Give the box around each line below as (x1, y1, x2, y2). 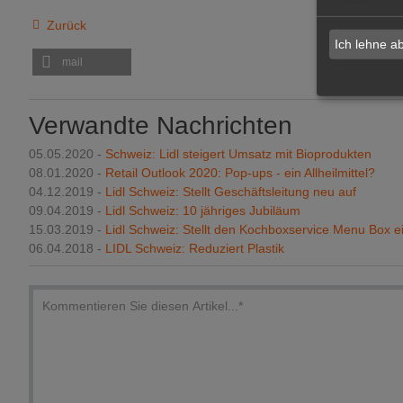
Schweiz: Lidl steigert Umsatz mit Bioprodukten (105, 147, 372, 161)
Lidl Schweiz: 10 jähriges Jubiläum (105, 203, 300, 218)
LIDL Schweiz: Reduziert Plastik (105, 241, 284, 255)
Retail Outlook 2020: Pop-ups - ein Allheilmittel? (105, 166, 375, 180)
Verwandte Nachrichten (29, 112, 292, 139)
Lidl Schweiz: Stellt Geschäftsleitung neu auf (105, 184, 356, 199)
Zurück (43, 17, 86, 31)
